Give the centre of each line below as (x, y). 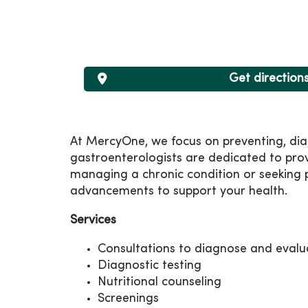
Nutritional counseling (163, 283)
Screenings (128, 299)
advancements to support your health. (179, 192)
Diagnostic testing (153, 266)
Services (97, 221)
